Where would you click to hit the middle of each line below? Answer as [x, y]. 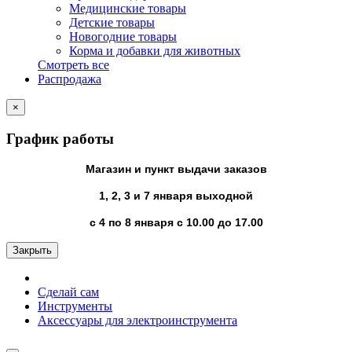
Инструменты [75, 306]
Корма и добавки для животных [155, 51]
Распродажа [70, 79]
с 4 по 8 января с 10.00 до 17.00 [176, 223]
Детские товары [112, 22]
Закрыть [32, 251]
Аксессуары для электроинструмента [137, 321]
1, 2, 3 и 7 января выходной [176, 196]
